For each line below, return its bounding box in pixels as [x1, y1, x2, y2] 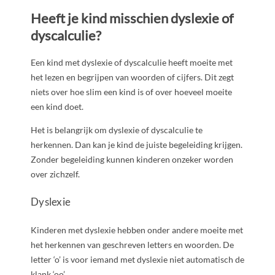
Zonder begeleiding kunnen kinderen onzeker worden [31, 153, 233, 165]
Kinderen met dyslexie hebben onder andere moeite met [31, 225, 243, 236]
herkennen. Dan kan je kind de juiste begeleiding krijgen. [31, 139, 242, 150]
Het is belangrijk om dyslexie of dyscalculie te [31, 124, 203, 135]
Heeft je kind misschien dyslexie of [31, 9, 233, 26]
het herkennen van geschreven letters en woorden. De [31, 239, 234, 250]
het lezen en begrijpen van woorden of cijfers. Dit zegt [31, 71, 234, 82]
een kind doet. [31, 101, 83, 112]
